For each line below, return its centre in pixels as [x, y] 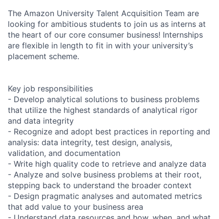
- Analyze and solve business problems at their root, [105, 174]
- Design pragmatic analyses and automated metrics [105, 196]
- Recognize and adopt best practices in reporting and [109, 131]
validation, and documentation [64, 153]
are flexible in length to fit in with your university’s [100, 45]
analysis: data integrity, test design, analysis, [90, 142]
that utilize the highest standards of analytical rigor [103, 110]
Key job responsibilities [50, 88]
